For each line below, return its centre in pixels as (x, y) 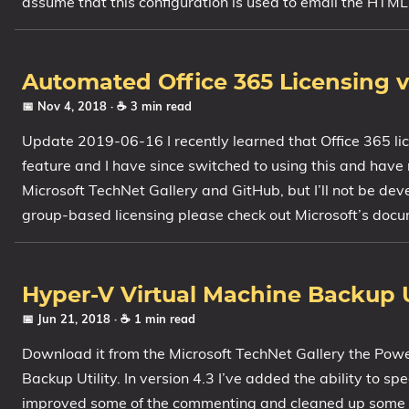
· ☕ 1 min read (155, 319)
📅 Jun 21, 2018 (68, 319)
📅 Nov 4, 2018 (66, 106)
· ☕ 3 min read (151, 106)
